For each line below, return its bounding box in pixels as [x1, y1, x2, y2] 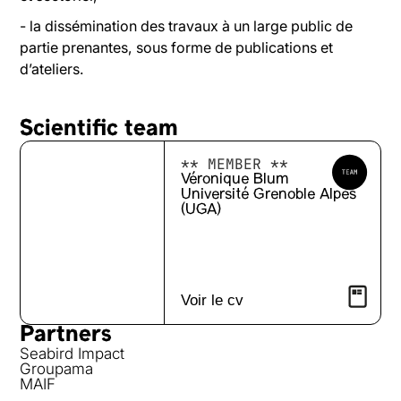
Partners [20, 324, 113, 346]
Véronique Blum [180, 172, 288, 188]
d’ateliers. [20, 60, 85, 79]
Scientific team [20, 119, 179, 141]
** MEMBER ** [180, 155, 288, 175]
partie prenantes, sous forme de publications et [20, 38, 334, 57]
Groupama [20, 359, 94, 378]
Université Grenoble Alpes [180, 187, 356, 203]
